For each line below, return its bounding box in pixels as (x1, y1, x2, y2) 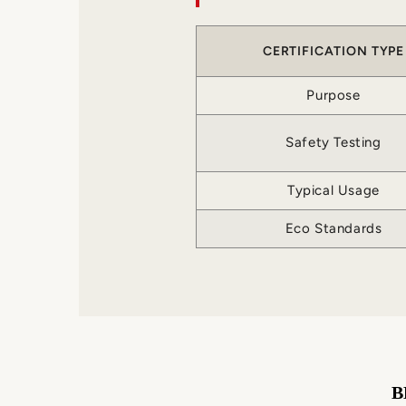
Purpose (306, 87, 361, 104)
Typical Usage (287, 182, 380, 199)
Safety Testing (285, 134, 382, 151)
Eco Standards (285, 220, 382, 237)
